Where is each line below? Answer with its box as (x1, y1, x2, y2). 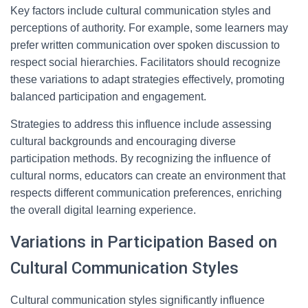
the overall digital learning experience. (10, 204, 196, 216)
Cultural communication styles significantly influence (10, 294, 265, 306)
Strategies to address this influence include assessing (10, 118, 272, 130)
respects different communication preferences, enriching (10, 187, 282, 199)
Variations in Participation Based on (10, 232, 277, 252)
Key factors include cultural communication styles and (10, 5, 271, 16)
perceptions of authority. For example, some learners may (10, 22, 288, 34)
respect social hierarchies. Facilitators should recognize (10, 56, 280, 68)
